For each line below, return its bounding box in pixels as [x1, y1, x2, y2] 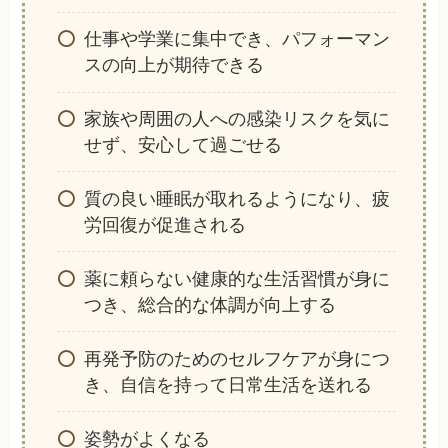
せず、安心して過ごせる [83, 135, 282, 155]
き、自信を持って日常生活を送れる [83, 374, 372, 395]
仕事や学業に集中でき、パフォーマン [83, 29, 390, 50]
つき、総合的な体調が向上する [83, 294, 336, 315]
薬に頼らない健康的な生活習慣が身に [83, 268, 390, 289]
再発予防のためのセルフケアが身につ [83, 348, 390, 369]
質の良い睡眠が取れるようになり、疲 [83, 188, 390, 209]
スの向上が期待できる [83, 55, 264, 76]
